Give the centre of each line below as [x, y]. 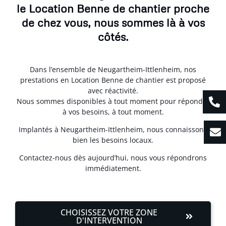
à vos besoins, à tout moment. [113, 111]
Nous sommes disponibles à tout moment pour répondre [113, 101]
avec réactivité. [113, 90]
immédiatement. [113, 168]
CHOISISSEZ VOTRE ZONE [109, 212]
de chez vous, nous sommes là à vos [113, 22]
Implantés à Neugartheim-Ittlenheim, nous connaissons [113, 129]
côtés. [113, 36]
